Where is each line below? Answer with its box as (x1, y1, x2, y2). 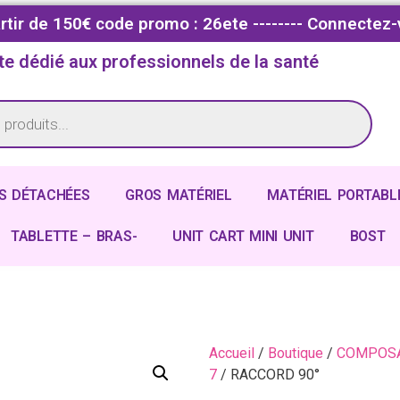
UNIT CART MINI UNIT (172, 227, 314, 245)
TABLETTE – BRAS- (11, 227, 137, 245)
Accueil (209, 344, 254, 362)
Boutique (268, 344, 323, 362)
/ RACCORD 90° (217, 365, 320, 383)
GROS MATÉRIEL (125, 186, 232, 204)
